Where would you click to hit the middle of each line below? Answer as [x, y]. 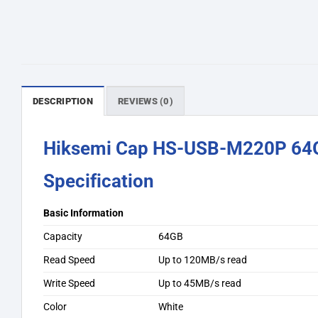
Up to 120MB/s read [203, 260]
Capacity [63, 236]
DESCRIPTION [63, 102]
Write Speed [69, 283]
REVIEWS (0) [146, 102]
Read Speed [69, 260]
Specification [99, 181]
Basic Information [83, 213]
